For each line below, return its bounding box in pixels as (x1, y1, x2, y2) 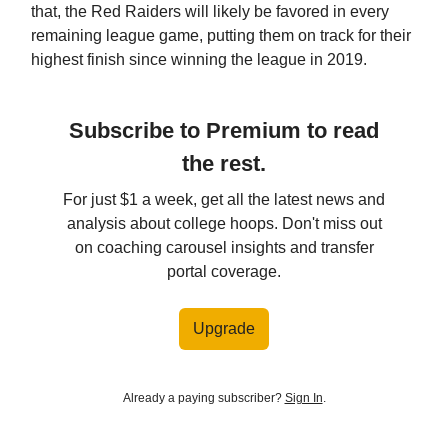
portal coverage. (167, 262, 281, 280)
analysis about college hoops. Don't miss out (66, 214, 382, 232)
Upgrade (193, 319, 255, 337)
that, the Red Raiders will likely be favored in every (31, 2, 389, 20)
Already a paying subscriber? (122, 390, 285, 405)
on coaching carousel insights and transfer (74, 238, 374, 256)
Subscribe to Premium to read (69, 117, 379, 143)
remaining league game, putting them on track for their (31, 26, 411, 44)
